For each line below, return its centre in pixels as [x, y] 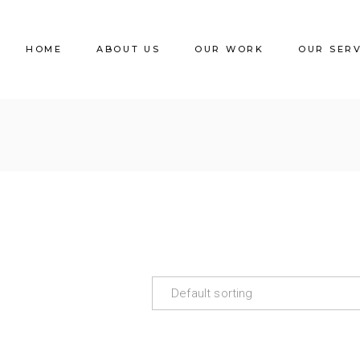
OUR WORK [229, 49]
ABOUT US [128, 49]
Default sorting [212, 293]
